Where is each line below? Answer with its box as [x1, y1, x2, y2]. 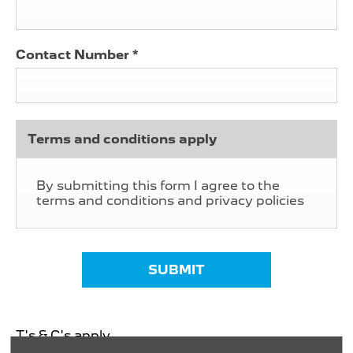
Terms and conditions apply [28, 132, 217, 147]
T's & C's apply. [16, 328, 113, 344]
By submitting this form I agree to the [36, 178, 280, 194]
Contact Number [16, 47, 132, 63]
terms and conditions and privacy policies [36, 193, 304, 209]
